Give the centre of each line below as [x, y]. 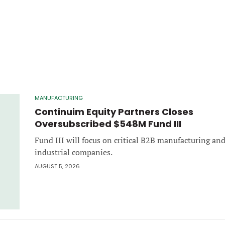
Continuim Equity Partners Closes [114, 111]
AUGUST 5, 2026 [57, 166]
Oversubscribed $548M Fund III [108, 124]
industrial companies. [74, 152]
